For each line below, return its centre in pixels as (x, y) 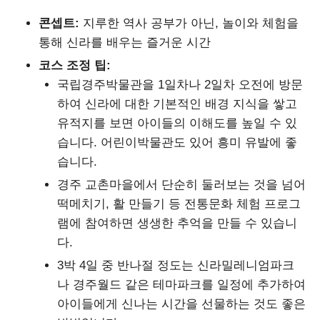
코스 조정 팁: (75, 66)
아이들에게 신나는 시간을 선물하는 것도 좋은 (181, 304)
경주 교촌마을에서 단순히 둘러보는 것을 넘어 (181, 185)
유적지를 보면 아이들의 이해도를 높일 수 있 (177, 124)
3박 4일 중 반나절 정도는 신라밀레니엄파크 (175, 266)
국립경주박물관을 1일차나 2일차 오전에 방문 (180, 85)
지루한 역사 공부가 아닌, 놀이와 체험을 (189, 24)
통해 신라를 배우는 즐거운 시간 (125, 43)
